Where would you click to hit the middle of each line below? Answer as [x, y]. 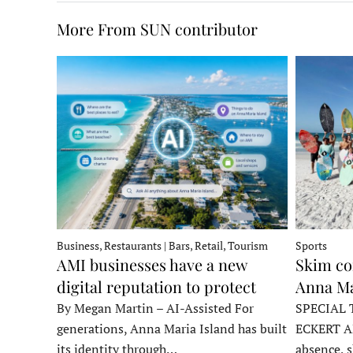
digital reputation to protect [156, 286]
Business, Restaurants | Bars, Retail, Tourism [162, 245]
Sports [311, 245]
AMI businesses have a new [152, 264]
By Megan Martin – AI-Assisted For [155, 308]
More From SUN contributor [157, 29]
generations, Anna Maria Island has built [172, 328]
